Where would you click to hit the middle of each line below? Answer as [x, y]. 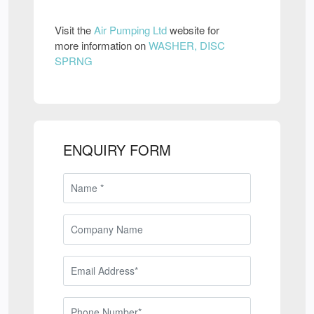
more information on [102, 46]
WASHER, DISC [187, 46]
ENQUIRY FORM [117, 150]
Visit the [74, 30]
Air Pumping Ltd [130, 30]
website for [193, 30]
